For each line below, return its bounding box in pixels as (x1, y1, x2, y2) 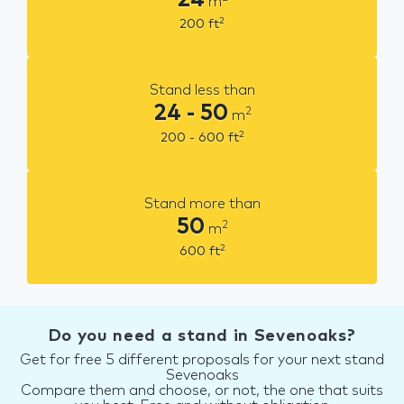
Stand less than (149, 82, 255, 97)
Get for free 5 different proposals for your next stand (20, 352, 384, 367)
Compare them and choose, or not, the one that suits (21, 382, 383, 398)
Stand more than (143, 196, 261, 211)
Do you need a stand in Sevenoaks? (48, 327, 356, 344)
